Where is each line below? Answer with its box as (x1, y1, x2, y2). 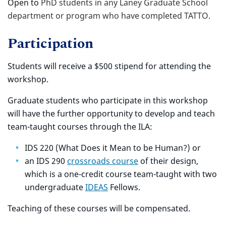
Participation (8, 33, 93, 54)
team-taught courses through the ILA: (8, 121, 152, 132)
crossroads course (67, 155, 138, 166)
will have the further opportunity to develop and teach (8, 108, 215, 119)
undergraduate (25, 182, 85, 193)
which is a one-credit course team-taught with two (25, 168, 217, 180)
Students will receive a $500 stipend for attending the (8, 61, 211, 72)
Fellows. (108, 182, 140, 193)
